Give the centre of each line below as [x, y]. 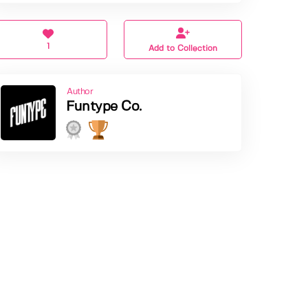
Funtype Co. [104, 107]
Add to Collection [183, 49]
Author [80, 92]
